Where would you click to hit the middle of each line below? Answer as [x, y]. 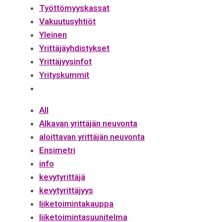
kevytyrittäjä [62, 177]
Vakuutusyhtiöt [67, 21]
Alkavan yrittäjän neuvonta [88, 123]
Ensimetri [57, 150]
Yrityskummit [64, 75]
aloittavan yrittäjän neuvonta [92, 137]
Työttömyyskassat [74, 8]
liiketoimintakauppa [76, 203]
